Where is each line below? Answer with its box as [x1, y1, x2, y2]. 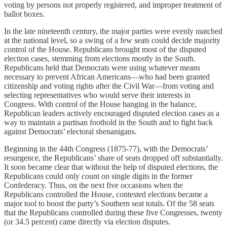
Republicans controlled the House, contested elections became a [4, 190, 208, 199]
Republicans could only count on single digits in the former [4, 171, 193, 180]
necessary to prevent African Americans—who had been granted [4, 72, 210, 81]
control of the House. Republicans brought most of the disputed [4, 45, 206, 54]
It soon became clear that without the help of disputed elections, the [4, 162, 218, 171]
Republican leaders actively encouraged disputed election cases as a [4, 108, 219, 118]
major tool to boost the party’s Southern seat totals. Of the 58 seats [4, 199, 214, 208]
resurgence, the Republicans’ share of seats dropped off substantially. [4, 153, 223, 162]
